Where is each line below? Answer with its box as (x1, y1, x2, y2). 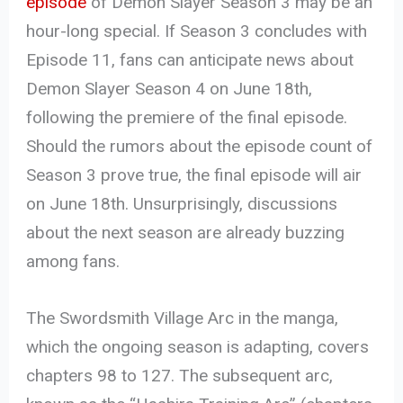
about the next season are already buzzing (26, 222, 345, 244)
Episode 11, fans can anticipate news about (26, 49, 354, 71)
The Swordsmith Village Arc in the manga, (26, 307, 339, 328)
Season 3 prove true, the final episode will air (26, 165, 363, 186)
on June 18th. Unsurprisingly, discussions (26, 193, 338, 215)
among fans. (26, 251, 121, 273)
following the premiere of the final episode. (26, 107, 348, 129)
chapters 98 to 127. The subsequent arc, (26, 364, 334, 386)
